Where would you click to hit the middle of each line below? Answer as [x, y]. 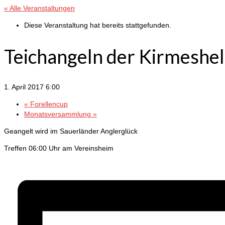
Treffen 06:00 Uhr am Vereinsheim [59, 148]
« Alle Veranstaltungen [39, 8]
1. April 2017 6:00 [32, 87]
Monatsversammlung [59, 114]
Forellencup [48, 104]
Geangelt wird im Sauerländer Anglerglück [71, 131]
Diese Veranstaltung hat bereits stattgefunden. [98, 25]
